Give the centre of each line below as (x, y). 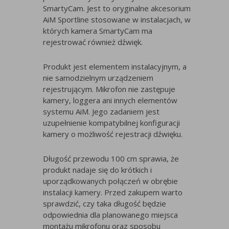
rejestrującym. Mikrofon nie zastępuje (109, 89)
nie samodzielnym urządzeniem (98, 78)
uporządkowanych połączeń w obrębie (110, 181)
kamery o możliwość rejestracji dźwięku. (113, 134)
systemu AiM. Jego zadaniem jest (101, 112)
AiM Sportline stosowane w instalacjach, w (117, 20)
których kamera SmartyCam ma (98, 31)
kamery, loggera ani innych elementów (110, 100)
